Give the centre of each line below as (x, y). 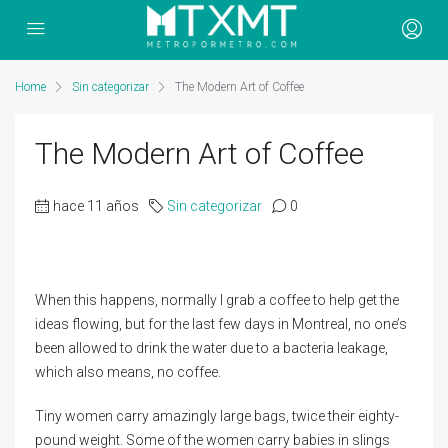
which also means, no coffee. (128, 372)
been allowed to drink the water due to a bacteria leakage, (211, 348)
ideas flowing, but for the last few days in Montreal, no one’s (221, 324)
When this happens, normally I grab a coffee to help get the (217, 300)
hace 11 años (96, 206)
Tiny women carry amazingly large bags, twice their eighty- (217, 416)
